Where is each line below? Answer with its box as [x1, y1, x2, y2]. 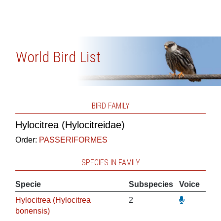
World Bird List [15, 48, 101, 66]
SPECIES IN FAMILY [81, 158, 140, 167]
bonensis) [15, 207, 50, 215]
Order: [15, 136, 39, 144]
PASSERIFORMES [38, 136, 108, 144]
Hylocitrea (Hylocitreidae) [15, 119, 125, 130]
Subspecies [128, 180, 173, 188]
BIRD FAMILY [91, 101, 130, 110]
